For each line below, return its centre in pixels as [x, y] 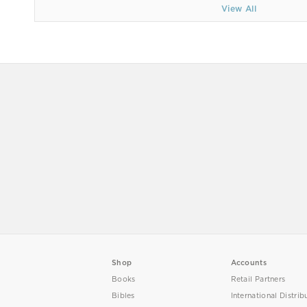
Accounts [248, 262]
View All [239, 8]
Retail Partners [258, 279]
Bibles [123, 295]
